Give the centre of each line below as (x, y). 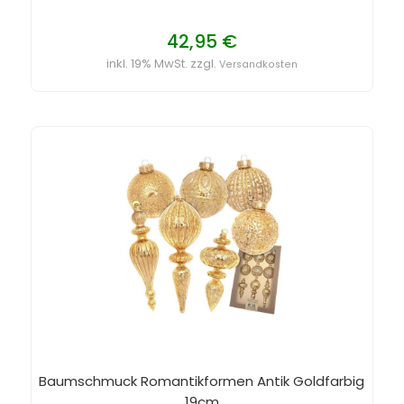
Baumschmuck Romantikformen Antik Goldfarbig (202, 381)
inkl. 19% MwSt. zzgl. (162, 63)
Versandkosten (258, 64)
